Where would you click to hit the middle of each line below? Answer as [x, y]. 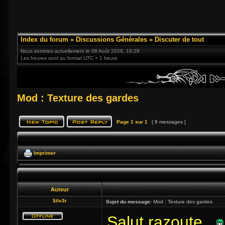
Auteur [60, 189]
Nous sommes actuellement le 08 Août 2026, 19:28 [80, 51]
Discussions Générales [111, 39]
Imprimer [45, 153]
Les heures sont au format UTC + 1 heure [69, 58]
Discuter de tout [179, 39]
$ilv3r [60, 201]
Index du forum [44, 39]
